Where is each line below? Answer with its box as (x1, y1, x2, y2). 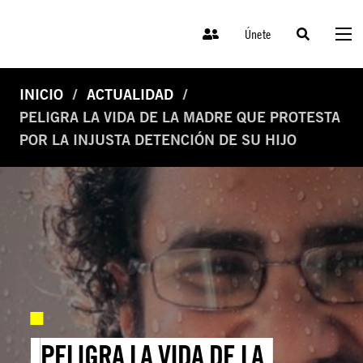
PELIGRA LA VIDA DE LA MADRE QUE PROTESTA (19, 109, 340, 126)
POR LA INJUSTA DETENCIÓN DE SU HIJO (19, 131, 297, 149)
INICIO (19, 86, 63, 104)
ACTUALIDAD (87, 86, 173, 104)
